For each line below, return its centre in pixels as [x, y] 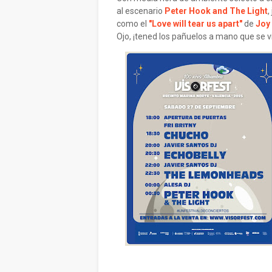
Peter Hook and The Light [216, 11]
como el [133, 24]
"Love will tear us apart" [195, 24]
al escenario [141, 11]
